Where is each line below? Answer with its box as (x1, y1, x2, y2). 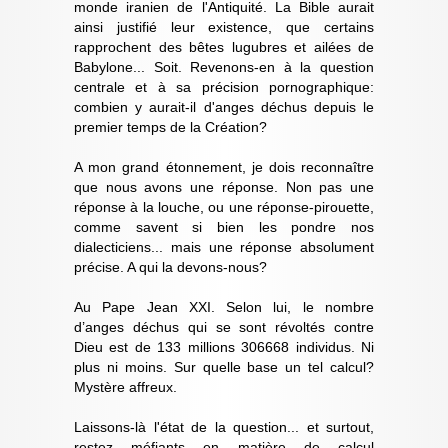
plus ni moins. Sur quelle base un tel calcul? (74, 358, 374, 375)
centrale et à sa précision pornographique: (74, 78, 374, 95)
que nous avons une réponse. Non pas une (74, 178, 374, 195)
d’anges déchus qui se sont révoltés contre (74, 318, 374, 335)
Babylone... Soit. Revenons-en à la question (74, 58, 374, 75)
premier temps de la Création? (74, 118, 267, 135)
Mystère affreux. (74, 378, 181, 395)
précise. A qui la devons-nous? (74, 258, 267, 275)
